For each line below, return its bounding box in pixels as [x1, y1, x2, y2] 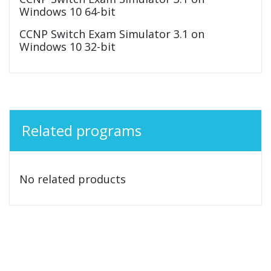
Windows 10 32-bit [19, 39, 116, 54]
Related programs [22, 120, 142, 140]
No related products [19, 171, 126, 186]
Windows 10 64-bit [19, 4, 116, 19]
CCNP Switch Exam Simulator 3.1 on [19, 26, 204, 41]
